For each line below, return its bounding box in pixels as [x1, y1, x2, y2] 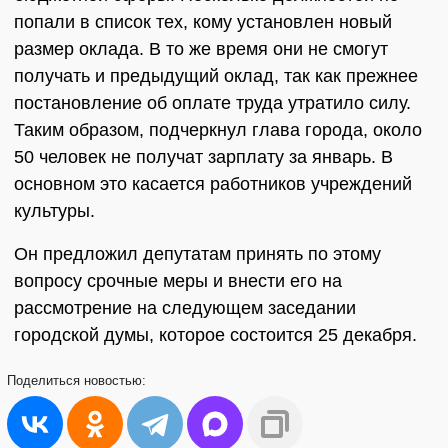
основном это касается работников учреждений [14, 174, 412, 194]
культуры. [14, 201, 95, 221]
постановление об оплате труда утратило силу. [14, 93, 411, 113]
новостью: [84, 373, 146, 388]
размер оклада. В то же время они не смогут [14, 39, 388, 59]
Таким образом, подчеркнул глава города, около [14, 120, 422, 140]
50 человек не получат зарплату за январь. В [14, 147, 393, 167]
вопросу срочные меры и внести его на [14, 271, 342, 291]
